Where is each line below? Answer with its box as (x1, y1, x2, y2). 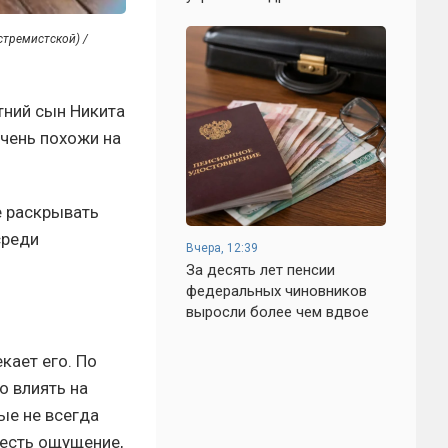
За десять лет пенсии (186, 261, 335, 279)
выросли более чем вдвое (186, 303, 369, 321)
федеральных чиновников (186, 282, 367, 300)
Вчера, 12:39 (186, 241, 258, 255)
